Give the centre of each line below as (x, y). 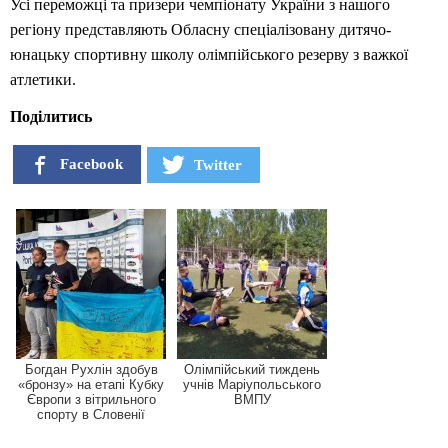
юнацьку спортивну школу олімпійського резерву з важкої (209, 55)
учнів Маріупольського (252, 385)
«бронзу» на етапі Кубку (91, 385)
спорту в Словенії (91, 415)
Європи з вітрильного (91, 400)
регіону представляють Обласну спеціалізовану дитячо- (200, 30)
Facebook (92, 164)
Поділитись (51, 117)
